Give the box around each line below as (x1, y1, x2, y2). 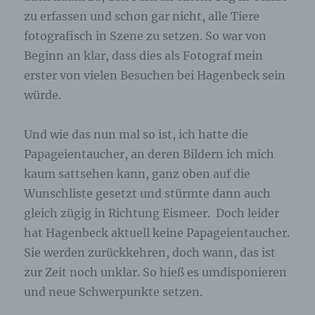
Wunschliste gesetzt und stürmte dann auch (24, 186, 271, 201)
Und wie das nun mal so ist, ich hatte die (24, 127, 249, 142)
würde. (24, 88, 62, 103)
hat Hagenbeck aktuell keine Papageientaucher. (24, 226, 290, 240)
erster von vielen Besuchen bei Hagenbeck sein (24, 68, 286, 83)
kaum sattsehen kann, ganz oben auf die (24, 167, 251, 181)
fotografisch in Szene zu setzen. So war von (24, 29, 267, 44)
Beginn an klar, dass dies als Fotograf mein (24, 49, 264, 63)
